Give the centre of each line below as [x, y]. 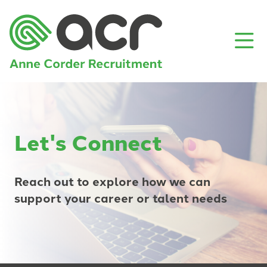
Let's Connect [89, 142]
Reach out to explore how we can [112, 181]
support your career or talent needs [121, 197]
